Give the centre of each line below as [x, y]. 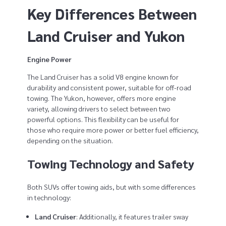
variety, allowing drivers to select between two [99, 109]
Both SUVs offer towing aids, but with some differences [111, 186]
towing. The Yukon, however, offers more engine [101, 98]
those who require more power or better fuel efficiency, [113, 130]
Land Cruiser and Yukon [106, 36]
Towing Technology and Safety [110, 164]
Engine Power [49, 59]
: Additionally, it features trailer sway [132, 216]
